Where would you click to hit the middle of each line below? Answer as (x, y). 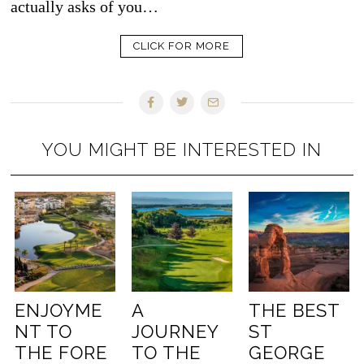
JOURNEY (175, 332)
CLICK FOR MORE (182, 45)
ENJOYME (59, 311)
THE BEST (294, 311)
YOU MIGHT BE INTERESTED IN (182, 149)
